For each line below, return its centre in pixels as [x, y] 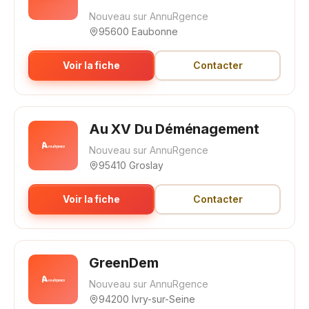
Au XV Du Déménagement [174, 129]
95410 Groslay [131, 165]
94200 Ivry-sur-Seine [147, 299]
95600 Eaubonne [138, 31]
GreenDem [124, 263]
